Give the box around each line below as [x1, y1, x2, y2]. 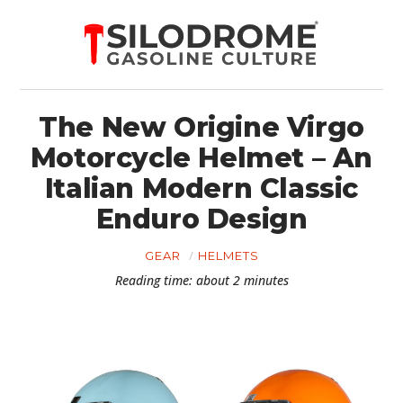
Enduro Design [95, 202, 308, 236]
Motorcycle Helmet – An [30, 141, 373, 175]
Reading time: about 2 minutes [114, 272, 289, 289]
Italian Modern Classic [44, 172, 359, 205]
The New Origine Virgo [39, 111, 364, 144]
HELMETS [197, 248, 259, 263]
